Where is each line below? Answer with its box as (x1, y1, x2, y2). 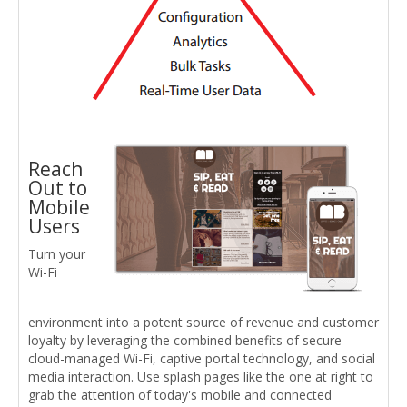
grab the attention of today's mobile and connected (28, 385, 332, 403)
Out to (28, 174, 87, 201)
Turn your (28, 244, 85, 263)
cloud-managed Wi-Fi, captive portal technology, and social (28, 349, 375, 367)
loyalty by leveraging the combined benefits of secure (28, 331, 342, 349)
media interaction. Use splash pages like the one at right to (28, 367, 373, 385)
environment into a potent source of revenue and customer (28, 313, 379, 331)
